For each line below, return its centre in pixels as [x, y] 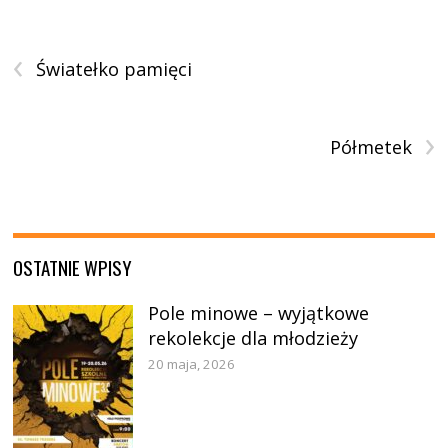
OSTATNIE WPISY [73, 267]
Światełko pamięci [114, 69]
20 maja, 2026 [192, 364]
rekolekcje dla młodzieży [253, 338]
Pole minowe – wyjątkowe [259, 313]
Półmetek [370, 147]
